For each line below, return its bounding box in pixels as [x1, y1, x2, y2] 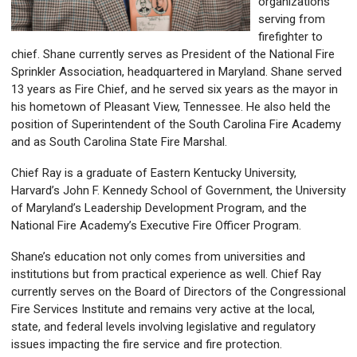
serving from [258, 12, 325, 27]
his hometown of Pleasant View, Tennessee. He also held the [11, 100, 331, 115]
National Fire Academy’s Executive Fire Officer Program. [11, 218, 304, 233]
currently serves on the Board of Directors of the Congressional [11, 284, 346, 300]
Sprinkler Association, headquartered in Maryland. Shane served [11, 65, 342, 80]
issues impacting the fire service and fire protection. [11, 337, 288, 352]
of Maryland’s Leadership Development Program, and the [11, 201, 307, 216]
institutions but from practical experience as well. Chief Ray [11, 267, 321, 282]
